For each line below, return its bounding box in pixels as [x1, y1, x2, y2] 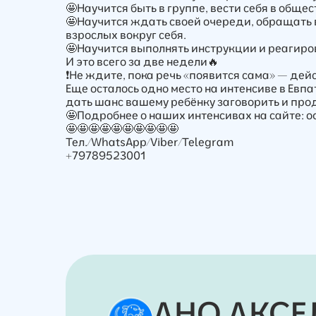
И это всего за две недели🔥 [66, 54, 219, 68]
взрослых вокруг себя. [66, 27, 187, 42]
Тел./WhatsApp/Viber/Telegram [66, 134, 234, 149]
